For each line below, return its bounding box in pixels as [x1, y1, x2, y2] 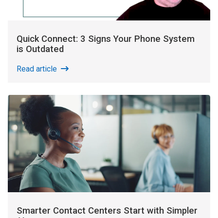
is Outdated [17, 43, 64, 54]
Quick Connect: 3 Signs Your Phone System [17, 33, 195, 44]
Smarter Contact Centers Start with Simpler [17, 205, 198, 217]
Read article [16, 64, 57, 74]
